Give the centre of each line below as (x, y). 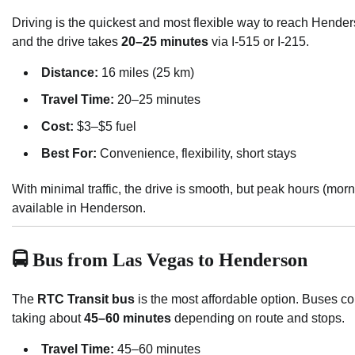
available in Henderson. (79, 208)
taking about (48, 318)
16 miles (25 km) (146, 72)
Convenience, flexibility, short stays (197, 153)
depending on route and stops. (258, 318)
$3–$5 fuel (105, 126)
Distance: (70, 72)
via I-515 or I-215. (259, 41)
